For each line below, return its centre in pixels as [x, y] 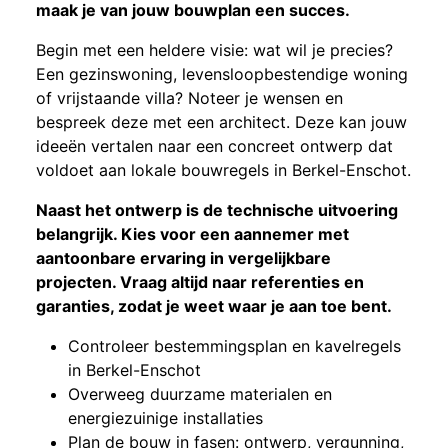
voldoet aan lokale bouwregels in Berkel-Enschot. [223, 169]
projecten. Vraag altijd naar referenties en [200, 281]
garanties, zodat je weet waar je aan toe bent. [214, 305]
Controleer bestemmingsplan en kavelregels [234, 345]
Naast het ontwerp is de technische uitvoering [217, 209]
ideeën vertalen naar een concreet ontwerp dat [214, 145]
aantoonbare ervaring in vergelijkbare [183, 257]
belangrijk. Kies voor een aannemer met [192, 233]
